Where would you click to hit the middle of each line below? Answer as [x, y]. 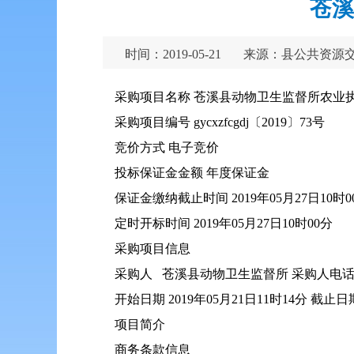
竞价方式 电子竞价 [167, 147]
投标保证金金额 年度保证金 [192, 173]
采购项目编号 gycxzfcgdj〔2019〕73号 [220, 122]
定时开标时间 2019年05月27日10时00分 [224, 223]
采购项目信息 [153, 249]
